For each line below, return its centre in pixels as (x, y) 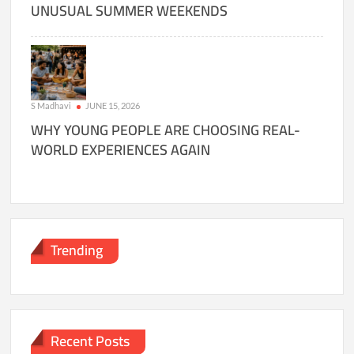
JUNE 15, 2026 (113, 106)
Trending (77, 250)
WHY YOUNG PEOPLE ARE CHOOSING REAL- (166, 130)
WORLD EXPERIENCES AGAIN (121, 150)
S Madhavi (51, 106)
